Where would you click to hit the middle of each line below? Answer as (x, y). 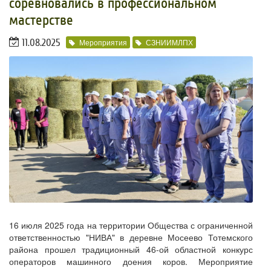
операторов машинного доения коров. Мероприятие (131, 261)
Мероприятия (103, 42)
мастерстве (41, 20)
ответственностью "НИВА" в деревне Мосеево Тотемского (131, 237)
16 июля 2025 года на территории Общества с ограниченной (131, 225)
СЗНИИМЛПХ (169, 42)
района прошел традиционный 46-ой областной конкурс (131, 249)
